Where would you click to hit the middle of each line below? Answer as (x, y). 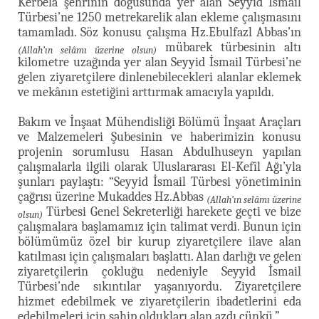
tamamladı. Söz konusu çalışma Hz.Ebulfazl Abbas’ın (159, 32)
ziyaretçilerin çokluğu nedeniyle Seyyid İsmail (159, 271)
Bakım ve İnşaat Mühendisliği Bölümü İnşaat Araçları (159, 122)
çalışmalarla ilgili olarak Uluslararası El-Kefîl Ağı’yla (159, 167)
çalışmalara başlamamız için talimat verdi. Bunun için (159, 226)
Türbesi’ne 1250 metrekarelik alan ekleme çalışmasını (159, 17)
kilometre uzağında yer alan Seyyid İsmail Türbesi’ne (159, 62)
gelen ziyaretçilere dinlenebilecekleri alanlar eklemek (159, 77)
